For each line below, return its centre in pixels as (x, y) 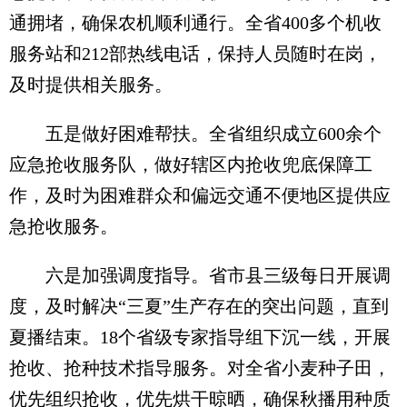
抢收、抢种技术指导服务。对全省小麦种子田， (200, 368)
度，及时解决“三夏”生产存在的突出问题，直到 (199, 306)
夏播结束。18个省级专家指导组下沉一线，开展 (200, 337)
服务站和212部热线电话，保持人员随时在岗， (195, 54)
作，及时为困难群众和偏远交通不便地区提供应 (200, 195)
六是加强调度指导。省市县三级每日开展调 (200, 275)
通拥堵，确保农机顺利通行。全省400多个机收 (195, 23)
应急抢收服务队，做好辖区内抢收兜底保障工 (191, 164)
